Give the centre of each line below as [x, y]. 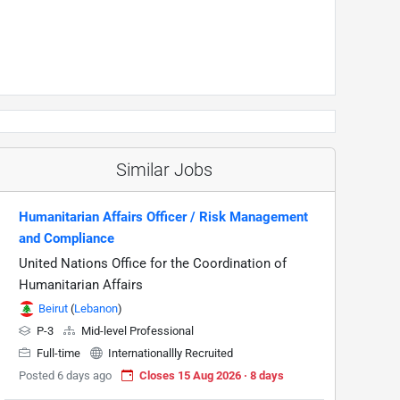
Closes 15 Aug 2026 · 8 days [212, 375]
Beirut [53, 308]
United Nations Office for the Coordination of [153, 263]
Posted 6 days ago [65, 375]
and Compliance [67, 238]
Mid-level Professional [136, 331]
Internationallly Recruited [169, 353]
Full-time [58, 353]
